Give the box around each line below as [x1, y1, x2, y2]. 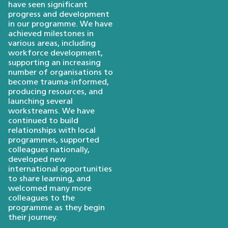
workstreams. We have [8, 107, 95, 116]
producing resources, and [8, 88, 103, 97]
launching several [8, 98, 73, 106]
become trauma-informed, [8, 78, 109, 87]
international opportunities [8, 165, 112, 174]
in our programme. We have [8, 20, 112, 29]
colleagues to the [8, 194, 75, 203]
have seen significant [8, 1, 88, 10]
